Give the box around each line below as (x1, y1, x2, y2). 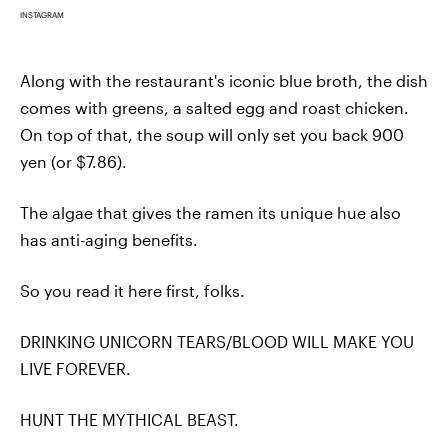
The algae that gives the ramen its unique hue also (20, 203, 401, 223)
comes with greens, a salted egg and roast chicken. (20, 98, 409, 118)
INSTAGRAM (20, 10, 64, 21)
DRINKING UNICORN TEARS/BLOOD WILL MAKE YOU (20, 332, 414, 352)
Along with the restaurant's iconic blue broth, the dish (20, 71, 428, 91)
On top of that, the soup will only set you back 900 (20, 125, 404, 145)
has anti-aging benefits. (20, 230, 198, 250)
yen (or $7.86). (20, 152, 127, 172)
